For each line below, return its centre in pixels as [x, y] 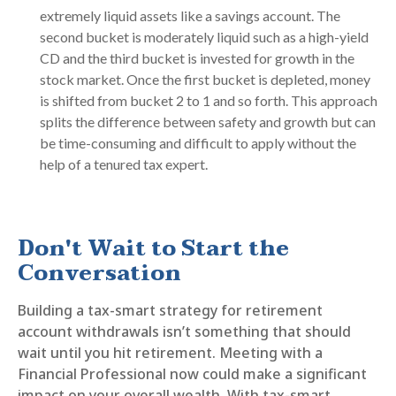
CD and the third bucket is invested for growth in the [197, 57]
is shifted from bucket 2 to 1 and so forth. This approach [209, 100]
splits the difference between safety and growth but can [208, 121]
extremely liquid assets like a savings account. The [190, 15]
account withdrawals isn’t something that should [184, 331]
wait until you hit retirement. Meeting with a [170, 352]
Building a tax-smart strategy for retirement [170, 310]
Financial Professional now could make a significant [192, 373]
